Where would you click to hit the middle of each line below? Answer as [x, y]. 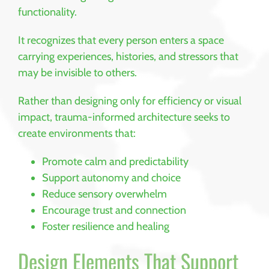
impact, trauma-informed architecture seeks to [124, 117]
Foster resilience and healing [106, 226]
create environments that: [77, 133]
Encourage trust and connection [114, 210]
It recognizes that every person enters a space [121, 40]
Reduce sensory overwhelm [104, 194]
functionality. [47, 12]
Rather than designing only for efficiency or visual [130, 101]
